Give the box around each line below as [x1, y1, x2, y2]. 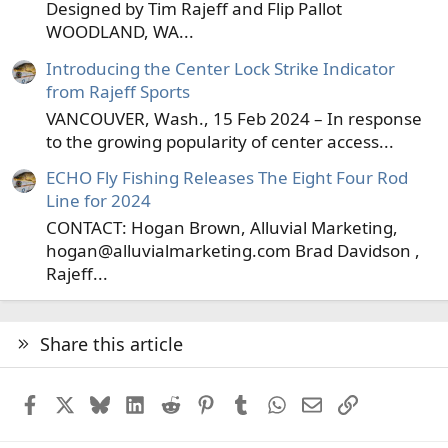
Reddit [179, 390, 231, 414]
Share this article [40, 331, 184, 356]
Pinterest [215, 390, 288, 414]
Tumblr [250, 390, 307, 414]
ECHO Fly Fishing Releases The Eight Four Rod [46, 166, 408, 190]
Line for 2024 [46, 189, 151, 213]
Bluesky [109, 390, 172, 414]
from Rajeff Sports [46, 79, 190, 103]
